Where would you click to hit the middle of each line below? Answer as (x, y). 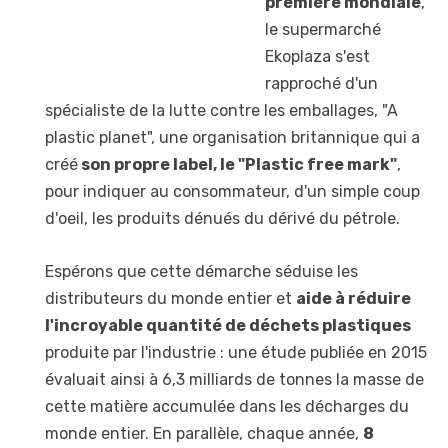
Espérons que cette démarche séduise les (201, 271)
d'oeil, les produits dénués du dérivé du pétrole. (222, 219)
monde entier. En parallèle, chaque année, (204, 433)
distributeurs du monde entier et (170, 298)
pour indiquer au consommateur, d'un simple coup (232, 192)
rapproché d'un (321, 84)
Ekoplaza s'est (317, 57)
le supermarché (323, 30)
